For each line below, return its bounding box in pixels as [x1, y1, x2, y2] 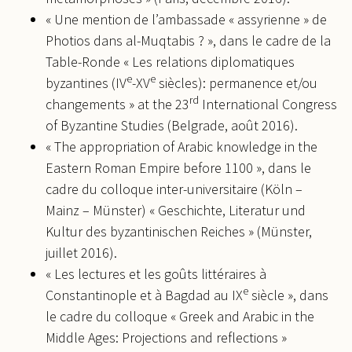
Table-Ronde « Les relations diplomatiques [46, 52, 295, 71]
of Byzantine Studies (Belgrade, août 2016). [46, 115, 298, 134]
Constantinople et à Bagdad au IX [46, 285, 243, 304]
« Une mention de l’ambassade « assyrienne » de [46, 9, 327, 28]
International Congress [199, 94, 337, 113]
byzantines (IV [46, 73, 126, 92]
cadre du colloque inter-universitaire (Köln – [46, 179, 302, 198]
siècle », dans [248, 285, 328, 304]
